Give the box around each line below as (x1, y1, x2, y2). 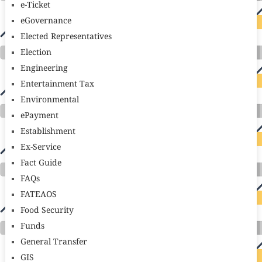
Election (20, 48, 51, 58)
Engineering (20, 64, 68, 74)
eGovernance (20, 16, 71, 26)
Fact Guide (20, 158, 61, 168)
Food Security (20, 206, 74, 216)
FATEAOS (20, 190, 57, 200)
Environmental (20, 95, 79, 105)
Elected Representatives (20, 32, 112, 42)
